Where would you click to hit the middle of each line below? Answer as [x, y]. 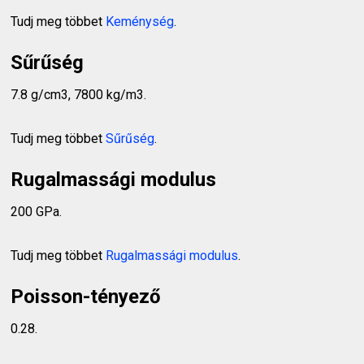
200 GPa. [37, 211]
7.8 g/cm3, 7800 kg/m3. [79, 94]
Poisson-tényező [86, 296]
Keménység [140, 21]
